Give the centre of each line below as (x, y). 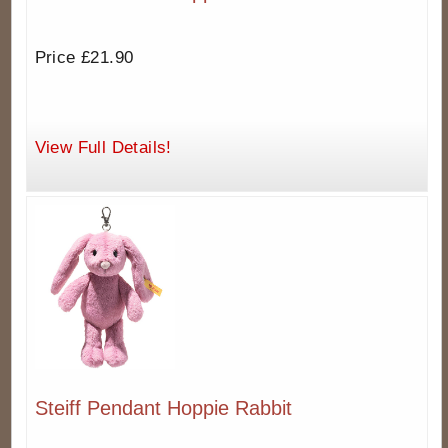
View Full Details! (103, 147)
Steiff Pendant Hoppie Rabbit (163, 407)
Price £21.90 (84, 58)
